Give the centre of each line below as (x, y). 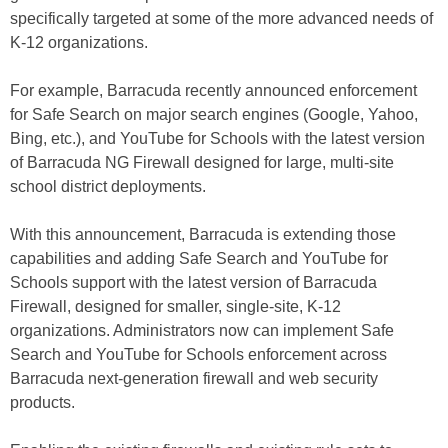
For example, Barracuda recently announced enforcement (213, 90)
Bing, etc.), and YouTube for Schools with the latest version (217, 138)
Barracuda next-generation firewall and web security (194, 378)
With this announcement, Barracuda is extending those (203, 234)
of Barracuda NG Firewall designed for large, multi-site (202, 162)
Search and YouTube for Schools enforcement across (198, 354)
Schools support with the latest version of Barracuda (193, 282)
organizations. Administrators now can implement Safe (202, 330)
